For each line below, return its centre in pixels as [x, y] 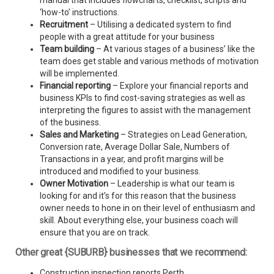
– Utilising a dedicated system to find [160, 25]
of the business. [70, 123]
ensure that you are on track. [95, 233]
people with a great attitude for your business [127, 37]
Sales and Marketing [79, 135]
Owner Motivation [74, 184]
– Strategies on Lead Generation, [183, 135]
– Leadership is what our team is [172, 184]
